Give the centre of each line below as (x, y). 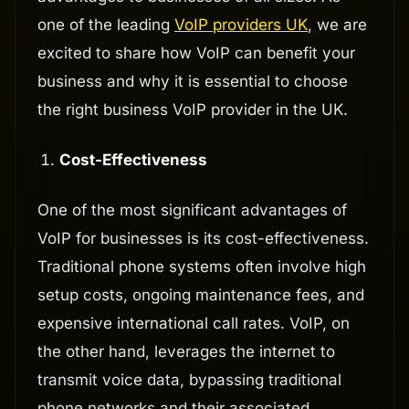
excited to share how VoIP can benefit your (196, 53)
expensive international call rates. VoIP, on (194, 324)
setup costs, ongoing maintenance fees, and (201, 295)
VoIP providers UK (241, 25)
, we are (337, 25)
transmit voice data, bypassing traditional (189, 380)
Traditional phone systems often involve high (202, 267)
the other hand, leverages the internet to (186, 352)
